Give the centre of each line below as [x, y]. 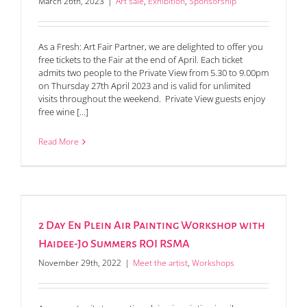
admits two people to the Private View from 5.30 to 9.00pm [153, 73]
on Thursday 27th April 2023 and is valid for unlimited [145, 86]
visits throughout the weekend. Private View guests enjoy [152, 99]
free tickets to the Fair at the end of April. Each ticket [140, 60]
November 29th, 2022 [80, 263]
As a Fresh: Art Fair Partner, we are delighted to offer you [151, 47]
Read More [59, 142]
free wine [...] [63, 112]
